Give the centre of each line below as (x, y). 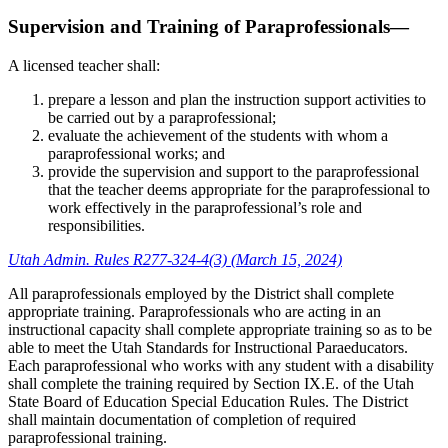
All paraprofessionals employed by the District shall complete (201, 294)
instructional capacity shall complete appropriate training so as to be (220, 330)
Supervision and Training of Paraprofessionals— (208, 27)
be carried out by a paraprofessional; (162, 118)
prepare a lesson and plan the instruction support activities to (237, 100)
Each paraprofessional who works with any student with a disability (221, 366)
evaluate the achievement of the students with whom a (218, 136)
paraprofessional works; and (136, 154)
